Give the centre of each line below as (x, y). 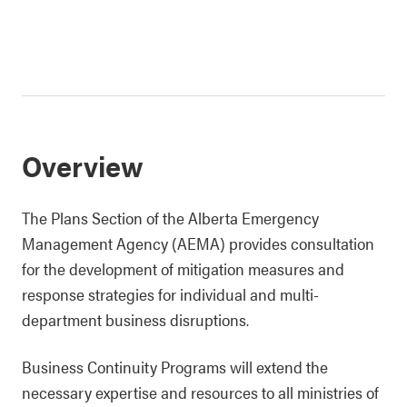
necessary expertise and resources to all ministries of (200, 392)
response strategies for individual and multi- (170, 294)
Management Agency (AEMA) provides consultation (198, 243)
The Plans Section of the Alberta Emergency (170, 218)
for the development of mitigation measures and (183, 268)
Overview (83, 165)
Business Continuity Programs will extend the (175, 367)
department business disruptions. (135, 319)
